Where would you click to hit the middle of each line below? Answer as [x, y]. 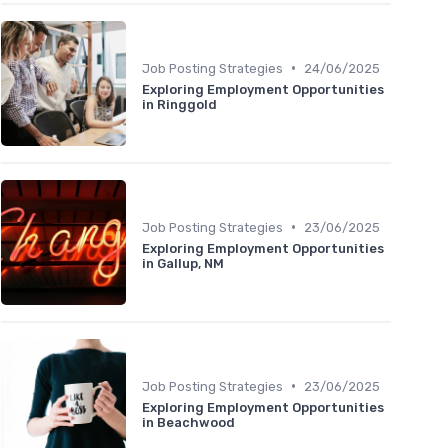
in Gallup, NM [183, 263]
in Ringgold [179, 104]
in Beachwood [188, 422]
